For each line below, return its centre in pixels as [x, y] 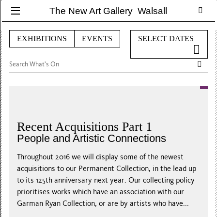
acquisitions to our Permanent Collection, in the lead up [107, 168]
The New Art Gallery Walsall [108, 11]
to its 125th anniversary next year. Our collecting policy [106, 180]
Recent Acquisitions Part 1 [85, 126]
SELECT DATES [166, 39]
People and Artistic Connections [92, 138]
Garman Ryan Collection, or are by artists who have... [103, 203]
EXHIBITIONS [42, 39]
